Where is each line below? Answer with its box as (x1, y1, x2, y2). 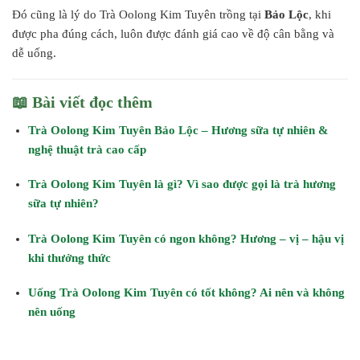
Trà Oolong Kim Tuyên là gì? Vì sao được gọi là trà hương (27, 178, 336, 190)
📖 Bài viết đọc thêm (12, 92, 153, 111)
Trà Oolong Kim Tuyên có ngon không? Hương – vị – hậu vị (27, 231, 344, 245)
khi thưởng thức (27, 251, 111, 264)
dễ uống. (12, 47, 56, 59)
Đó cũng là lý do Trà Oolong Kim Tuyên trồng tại (12, 8, 264, 21)
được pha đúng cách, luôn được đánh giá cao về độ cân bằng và (12, 27, 334, 40)
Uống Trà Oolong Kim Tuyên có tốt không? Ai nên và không (27, 286, 345, 299)
